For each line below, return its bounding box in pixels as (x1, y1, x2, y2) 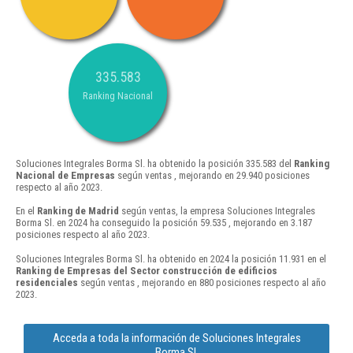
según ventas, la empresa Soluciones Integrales (119, 205, 315, 217)
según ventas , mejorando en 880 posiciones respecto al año (78, 276, 326, 288)
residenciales (16, 276, 78, 288)
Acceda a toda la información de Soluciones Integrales (52, 330, 301, 345)
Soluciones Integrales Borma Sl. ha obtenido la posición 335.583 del (16, 158, 294, 170)
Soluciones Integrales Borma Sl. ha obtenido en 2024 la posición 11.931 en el (16, 252, 326, 265)
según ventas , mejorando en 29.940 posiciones (115, 169, 310, 182)
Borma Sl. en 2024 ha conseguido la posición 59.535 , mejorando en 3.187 (16, 217, 312, 229)
